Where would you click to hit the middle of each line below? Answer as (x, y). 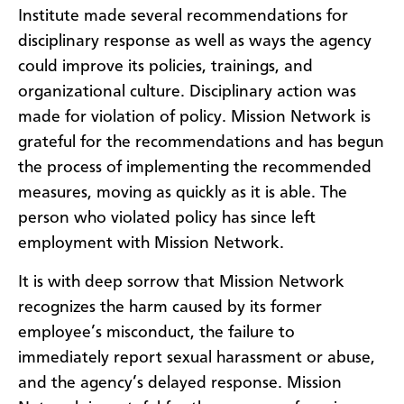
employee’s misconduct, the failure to (156, 332)
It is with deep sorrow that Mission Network (181, 282)
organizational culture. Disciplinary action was (187, 92)
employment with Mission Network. (151, 244)
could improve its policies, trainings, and (165, 67)
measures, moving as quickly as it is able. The (183, 193)
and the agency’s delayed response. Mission (180, 383)
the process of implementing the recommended (195, 168)
